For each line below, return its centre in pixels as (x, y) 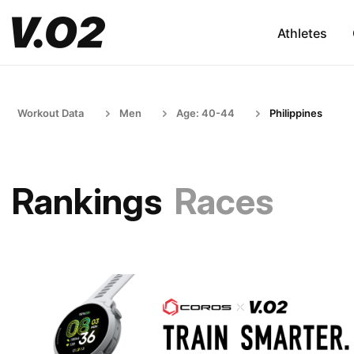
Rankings (87, 201)
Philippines (296, 113)
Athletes (302, 33)
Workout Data (51, 113)
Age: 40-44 (205, 113)
